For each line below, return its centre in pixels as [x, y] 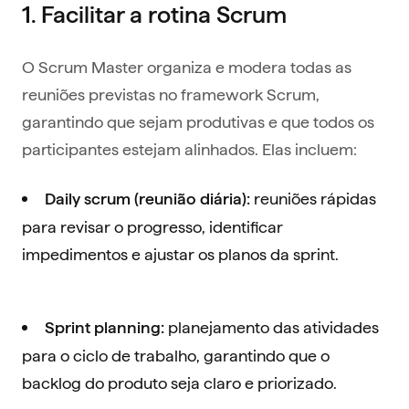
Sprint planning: [105, 328]
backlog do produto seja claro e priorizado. [179, 383]
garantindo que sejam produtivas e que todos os [198, 121]
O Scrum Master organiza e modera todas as [187, 67]
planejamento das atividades [272, 327]
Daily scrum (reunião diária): [147, 199]
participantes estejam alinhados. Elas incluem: [189, 149]
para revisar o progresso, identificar [152, 226]
